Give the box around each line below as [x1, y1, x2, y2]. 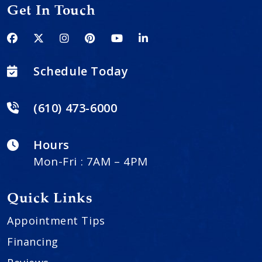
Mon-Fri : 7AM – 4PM [33, 153, 148, 169]
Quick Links [7, 191, 93, 205]
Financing [7, 234, 58, 249]
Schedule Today [33, 63, 129, 79]
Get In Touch [7, 3, 96, 18]
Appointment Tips [7, 213, 105, 227]
